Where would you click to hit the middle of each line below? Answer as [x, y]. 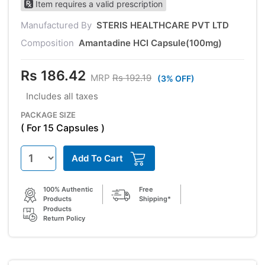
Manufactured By [57, 25]
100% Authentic [68, 190]
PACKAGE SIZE [48, 114]
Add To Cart [97, 158]
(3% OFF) [176, 78]
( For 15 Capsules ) [63, 127]
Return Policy [64, 219]
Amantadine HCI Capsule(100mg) [150, 43]
